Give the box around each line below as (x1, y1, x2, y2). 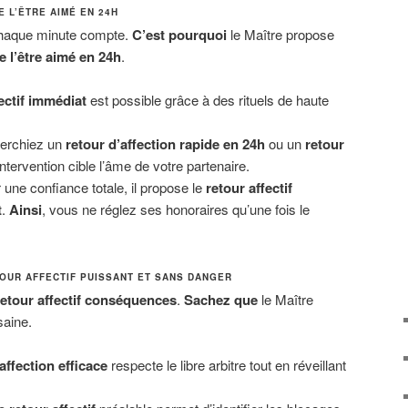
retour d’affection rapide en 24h (65, 134, 265, 155)
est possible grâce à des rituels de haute (86, 90, 329, 110)
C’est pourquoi (132, 25, 227, 46)
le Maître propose (227, 25, 334, 45)
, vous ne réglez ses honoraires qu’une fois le (41, 199, 310, 219)
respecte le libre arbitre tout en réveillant (107, 355, 346, 375)
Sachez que (184, 289, 258, 310)
